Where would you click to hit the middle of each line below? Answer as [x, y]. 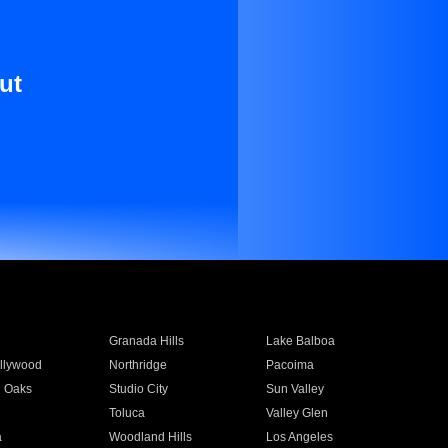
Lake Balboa [301, 341]
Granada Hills [146, 341]
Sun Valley [295, 389]
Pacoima [290, 365]
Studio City [138, 389]
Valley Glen [297, 413]
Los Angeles [300, 437]
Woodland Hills [150, 437]
